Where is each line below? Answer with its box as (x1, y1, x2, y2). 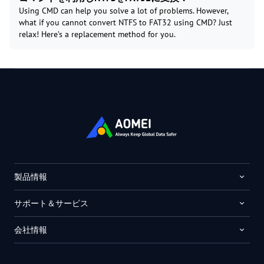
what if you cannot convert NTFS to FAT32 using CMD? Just (19, 17, 232, 28)
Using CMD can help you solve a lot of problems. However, (19, 5, 228, 16)
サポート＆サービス (14, 198, 88, 209)
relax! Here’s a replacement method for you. (19, 29, 176, 40)
